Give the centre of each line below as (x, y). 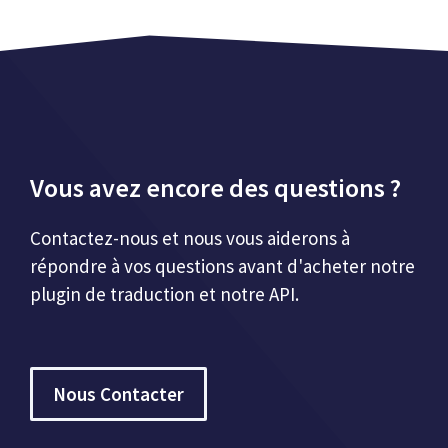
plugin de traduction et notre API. (164, 294)
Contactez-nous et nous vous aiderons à (190, 238)
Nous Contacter (118, 393)
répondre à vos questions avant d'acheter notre (222, 266)
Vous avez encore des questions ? (215, 187)
